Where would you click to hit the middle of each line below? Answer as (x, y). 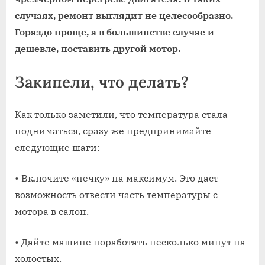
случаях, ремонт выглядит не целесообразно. (124, 15)
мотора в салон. (52, 211)
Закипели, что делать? (102, 82)
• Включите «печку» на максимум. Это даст (117, 178)
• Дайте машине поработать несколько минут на (130, 242)
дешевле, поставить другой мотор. (98, 48)
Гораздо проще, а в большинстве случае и (114, 32)
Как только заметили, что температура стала (121, 114)
